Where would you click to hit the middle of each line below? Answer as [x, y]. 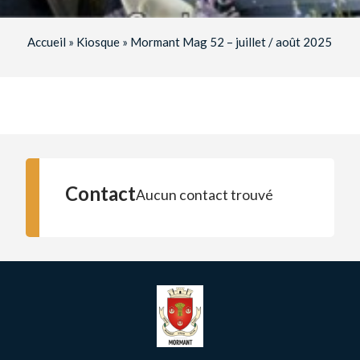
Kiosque [98, 42]
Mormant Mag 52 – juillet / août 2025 [231, 42]
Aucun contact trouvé [205, 194]
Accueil [47, 42]
